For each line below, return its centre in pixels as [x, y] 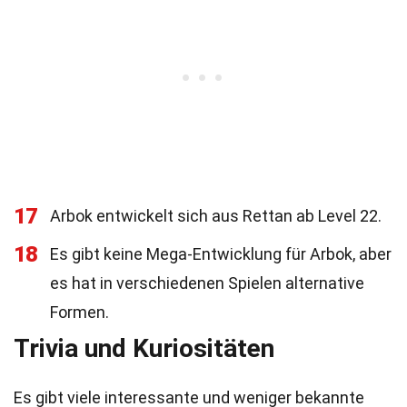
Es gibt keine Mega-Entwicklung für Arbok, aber [221, 254]
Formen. [79, 312]
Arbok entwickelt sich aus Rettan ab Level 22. [216, 216]
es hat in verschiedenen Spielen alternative [207, 283]
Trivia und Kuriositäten [144, 348]
